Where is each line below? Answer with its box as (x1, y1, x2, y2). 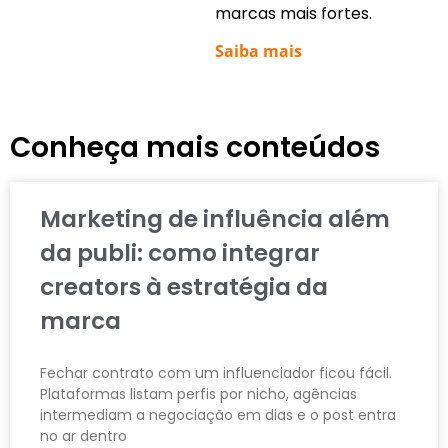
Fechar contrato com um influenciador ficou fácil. (40, 362, 392, 383)
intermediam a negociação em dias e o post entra (40, 404, 396, 425)
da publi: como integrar (40, 236, 320, 269)
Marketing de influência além (40, 202, 390, 235)
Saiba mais (215, 39, 302, 62)
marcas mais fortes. (215, 2, 372, 26)
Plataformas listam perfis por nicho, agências (40, 383, 357, 404)
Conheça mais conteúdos (10, 127, 380, 167)
